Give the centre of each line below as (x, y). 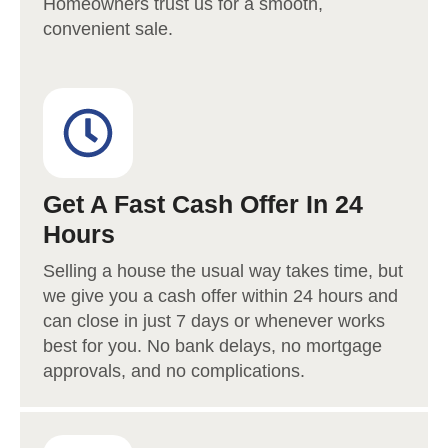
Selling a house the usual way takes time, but (223, 271)
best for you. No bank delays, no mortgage (212, 346)
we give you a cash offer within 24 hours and (220, 296)
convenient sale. (108, 29)
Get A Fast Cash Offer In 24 (203, 204)
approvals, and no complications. (174, 371)
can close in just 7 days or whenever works (214, 321)
